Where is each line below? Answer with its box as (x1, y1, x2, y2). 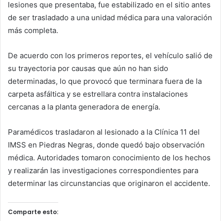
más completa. (8, 26, 58, 36)
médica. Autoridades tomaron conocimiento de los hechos (8, 153, 211, 163)
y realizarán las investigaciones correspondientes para (8, 166, 198, 176)
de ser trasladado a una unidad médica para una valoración (8, 13, 212, 23)
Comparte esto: (8, 208, 58, 217)
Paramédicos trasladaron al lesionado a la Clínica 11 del (8, 127, 200, 137)
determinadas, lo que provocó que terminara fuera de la (8, 76, 202, 86)
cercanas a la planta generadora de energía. (8, 102, 160, 112)
